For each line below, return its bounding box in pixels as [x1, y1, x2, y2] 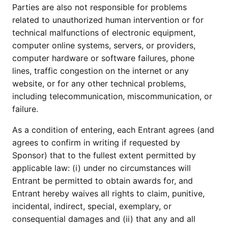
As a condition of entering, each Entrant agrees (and [12, 125, 214, 135]
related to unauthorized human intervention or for [12, 15, 204, 25]
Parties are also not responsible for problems [12, 2, 187, 12]
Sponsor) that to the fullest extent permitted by [12, 150, 196, 160]
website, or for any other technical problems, [12, 78, 186, 89]
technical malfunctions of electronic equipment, [12, 27, 195, 38]
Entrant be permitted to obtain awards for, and [12, 176, 193, 186]
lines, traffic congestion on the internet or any [12, 66, 189, 76]
